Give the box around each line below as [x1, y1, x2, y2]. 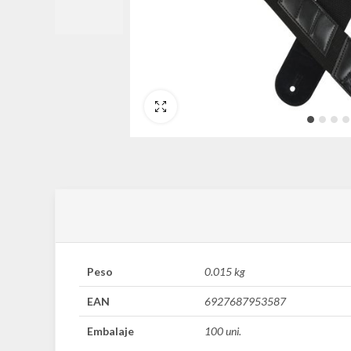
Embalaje [87, 324, 134, 338]
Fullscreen [177, 100, 223, 112]
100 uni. [204, 324, 241, 338]
